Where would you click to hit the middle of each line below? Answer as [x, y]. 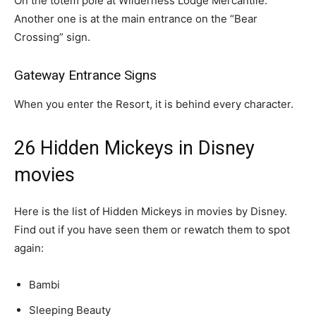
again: [29, 248]
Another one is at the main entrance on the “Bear [136, 19]
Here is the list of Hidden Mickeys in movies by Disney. [151, 211]
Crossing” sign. [52, 37]
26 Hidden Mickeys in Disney [134, 148]
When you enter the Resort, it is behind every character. [154, 104]
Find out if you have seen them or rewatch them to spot [152, 230]
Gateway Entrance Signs [85, 75]
